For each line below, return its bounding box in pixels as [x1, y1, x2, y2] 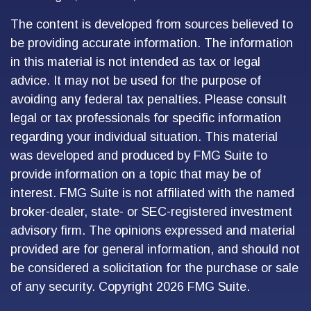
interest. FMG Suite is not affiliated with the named [10, 186, 294, 201]
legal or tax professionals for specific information [10, 111, 281, 126]
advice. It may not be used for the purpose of [10, 74, 261, 88]
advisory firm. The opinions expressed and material [10, 224, 295, 238]
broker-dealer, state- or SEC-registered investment [10, 205, 292, 219]
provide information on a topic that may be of [10, 167, 261, 182]
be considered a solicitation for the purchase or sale [10, 261, 299, 276]
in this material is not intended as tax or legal [10, 55, 260, 69]
